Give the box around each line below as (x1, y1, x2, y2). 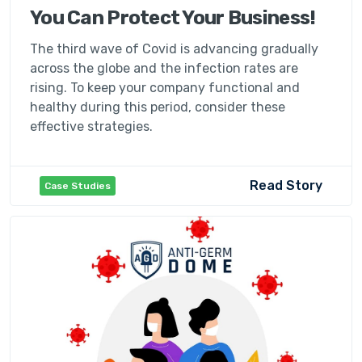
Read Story (250, 177, 322, 193)
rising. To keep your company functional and (30, 79, 300, 95)
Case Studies (44, 179, 111, 192)
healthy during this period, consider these (30, 99, 285, 115)
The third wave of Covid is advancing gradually (30, 40, 318, 57)
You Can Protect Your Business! (30, 6, 316, 29)
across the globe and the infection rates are (30, 60, 298, 76)
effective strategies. (30, 118, 153, 134)
